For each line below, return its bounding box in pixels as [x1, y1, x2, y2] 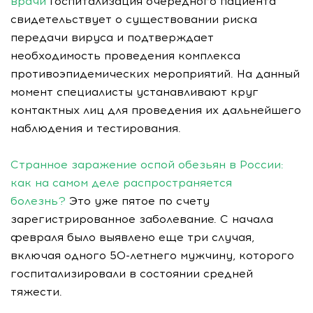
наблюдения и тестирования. [10, 122, 181, 135]
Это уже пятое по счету [66, 194, 210, 208]
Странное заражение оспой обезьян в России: [10, 158, 284, 171]
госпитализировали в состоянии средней [10, 267, 253, 280]
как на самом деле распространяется [10, 176, 232, 189]
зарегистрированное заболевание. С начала [10, 212, 273, 226]
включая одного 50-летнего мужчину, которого [10, 249, 294, 262]
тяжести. [10, 285, 62, 298]
